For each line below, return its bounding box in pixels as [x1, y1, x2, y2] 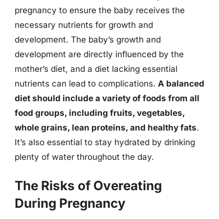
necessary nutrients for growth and [15, 20, 153, 30]
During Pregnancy [15, 195, 126, 211]
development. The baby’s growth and [15, 35, 161, 44]
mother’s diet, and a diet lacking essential [15, 64, 177, 74]
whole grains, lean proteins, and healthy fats [15, 123, 197, 132]
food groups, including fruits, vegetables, [15, 108, 185, 118]
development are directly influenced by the [15, 49, 184, 59]
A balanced [158, 79, 204, 88]
